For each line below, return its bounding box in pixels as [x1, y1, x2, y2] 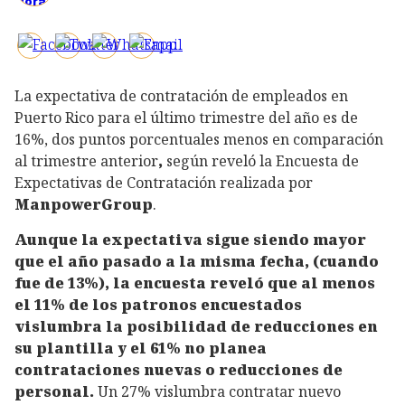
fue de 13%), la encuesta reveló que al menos [14, 272, 375, 293]
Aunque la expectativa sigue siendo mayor [14, 229, 366, 250]
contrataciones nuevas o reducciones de [14, 359, 343, 380]
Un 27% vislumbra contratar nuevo [98, 381, 341, 401]
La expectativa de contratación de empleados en [14, 86, 348, 107]
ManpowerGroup [14, 194, 153, 215]
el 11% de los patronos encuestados [14, 294, 302, 315]
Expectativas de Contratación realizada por [14, 173, 313, 193]
